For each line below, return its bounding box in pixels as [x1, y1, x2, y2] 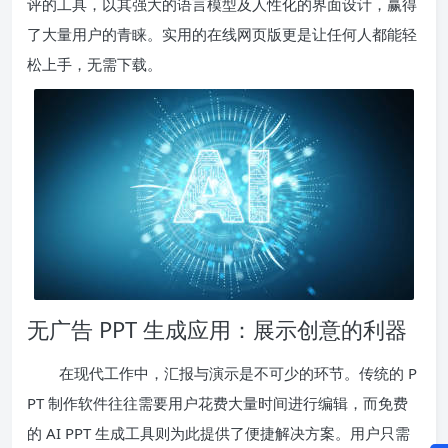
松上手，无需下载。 [27, 53, 162, 74]
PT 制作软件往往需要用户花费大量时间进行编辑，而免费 [27, 392, 408, 413]
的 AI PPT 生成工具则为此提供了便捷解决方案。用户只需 [27, 422, 410, 443]
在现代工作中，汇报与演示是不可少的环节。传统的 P [59, 362, 417, 383]
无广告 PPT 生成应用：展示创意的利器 [27, 313, 407, 344]
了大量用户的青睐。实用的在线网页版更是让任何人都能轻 [27, 23, 417, 44]
